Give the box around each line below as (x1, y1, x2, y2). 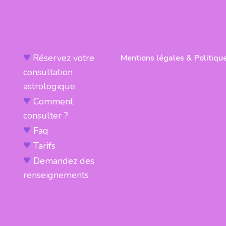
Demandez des (33, 155, 94, 167)
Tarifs (33, 140, 55, 152)
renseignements (23, 169, 89, 181)
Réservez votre (33, 52, 94, 64)
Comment (33, 95, 76, 107)
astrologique (23, 80, 75, 92)
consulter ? (23, 109, 68, 122)
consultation (23, 66, 73, 78)
